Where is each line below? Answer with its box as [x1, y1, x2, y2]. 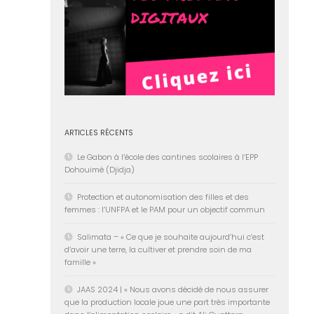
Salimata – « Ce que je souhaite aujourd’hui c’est [77, 231, 264, 243]
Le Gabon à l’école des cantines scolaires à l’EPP [77, 151, 258, 163]
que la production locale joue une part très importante [64, 296, 270, 308]
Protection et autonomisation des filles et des [77, 191, 249, 203]
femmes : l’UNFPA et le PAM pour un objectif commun [64, 203, 265, 215]
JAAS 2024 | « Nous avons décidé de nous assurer [77, 283, 268, 295]
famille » [64, 256, 96, 268]
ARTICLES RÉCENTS [64, 127, 133, 138]
